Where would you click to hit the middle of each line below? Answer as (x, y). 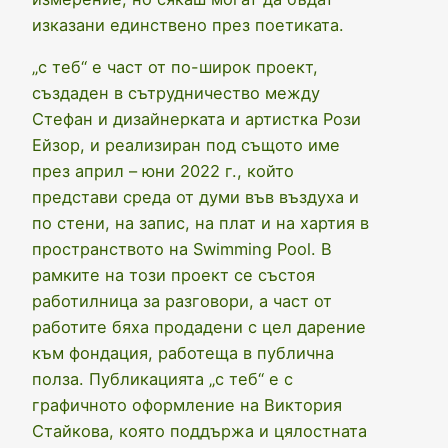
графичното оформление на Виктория (187, 404)
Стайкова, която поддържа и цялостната (199, 430)
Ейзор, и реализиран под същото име (186, 144)
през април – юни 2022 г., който (163, 170)
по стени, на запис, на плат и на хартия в (200, 222)
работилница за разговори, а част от (182, 300)
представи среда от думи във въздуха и (195, 196)
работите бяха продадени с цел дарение (199, 326)
